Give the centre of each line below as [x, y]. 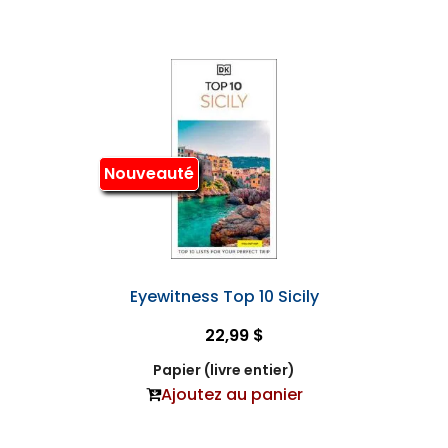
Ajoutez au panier [231, 395]
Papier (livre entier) [224, 370]
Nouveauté [148, 173]
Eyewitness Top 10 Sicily [224, 297]
